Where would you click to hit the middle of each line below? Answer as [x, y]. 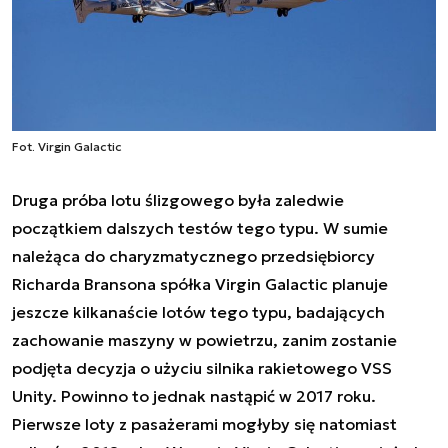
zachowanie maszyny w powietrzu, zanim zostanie [204, 339]
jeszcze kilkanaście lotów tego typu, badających [198, 311]
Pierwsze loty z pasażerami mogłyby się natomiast [204, 423]
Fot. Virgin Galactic [67, 146]
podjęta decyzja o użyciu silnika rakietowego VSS [202, 367]
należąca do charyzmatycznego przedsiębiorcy [193, 255]
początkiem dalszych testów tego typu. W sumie [200, 227]
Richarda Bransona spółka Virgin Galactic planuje [200, 283]
